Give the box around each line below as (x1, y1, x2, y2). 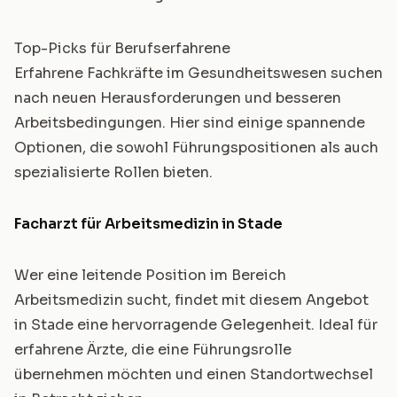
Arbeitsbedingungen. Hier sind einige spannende (14, 113, 365, 132)
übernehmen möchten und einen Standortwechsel (14, 365, 373, 384)
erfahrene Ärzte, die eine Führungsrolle (14, 340, 292, 359)
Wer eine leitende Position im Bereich (14, 266, 286, 284)
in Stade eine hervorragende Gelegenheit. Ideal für (14, 315, 378, 334)
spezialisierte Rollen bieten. (14, 163, 213, 182)
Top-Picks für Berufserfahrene (14, 39, 230, 58)
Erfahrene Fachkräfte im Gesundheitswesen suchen (14, 64, 383, 82)
